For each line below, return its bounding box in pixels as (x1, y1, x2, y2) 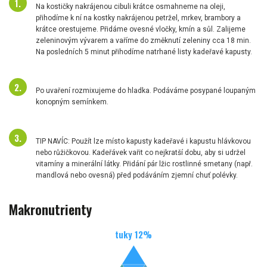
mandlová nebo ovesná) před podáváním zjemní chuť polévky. (36, 170, 238, 179)
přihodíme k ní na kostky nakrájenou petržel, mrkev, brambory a (36, 13, 241, 22)
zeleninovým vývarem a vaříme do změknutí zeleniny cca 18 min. (36, 36, 251, 45)
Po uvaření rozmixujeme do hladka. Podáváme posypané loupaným (36, 86, 256, 95)
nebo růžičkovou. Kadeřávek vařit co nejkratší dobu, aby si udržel (36, 148, 246, 157)
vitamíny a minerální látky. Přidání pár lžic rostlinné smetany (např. (36, 159, 253, 168)
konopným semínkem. (36, 98, 108, 107)
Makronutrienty (9, 199, 92, 220)
